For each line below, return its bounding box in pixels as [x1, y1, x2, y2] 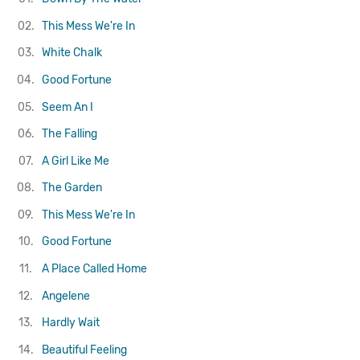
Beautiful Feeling [41, 342, 127, 357]
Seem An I [41, 100, 93, 114]
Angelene [41, 288, 90, 303]
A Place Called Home [41, 262, 147, 276]
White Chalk [41, 46, 102, 60]
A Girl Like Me [41, 153, 109, 168]
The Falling [41, 127, 97, 141]
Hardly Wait [41, 316, 100, 330]
